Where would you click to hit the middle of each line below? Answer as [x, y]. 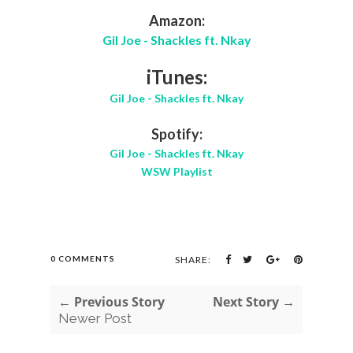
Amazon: [176, 20]
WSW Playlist [176, 171]
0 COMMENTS [83, 258]
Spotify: [176, 134]
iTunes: [176, 76]
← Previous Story [111, 301]
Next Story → [254, 301]
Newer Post [95, 318]
